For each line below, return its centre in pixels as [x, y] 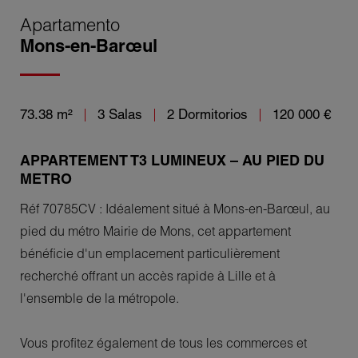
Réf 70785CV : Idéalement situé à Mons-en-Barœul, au [175, 208]
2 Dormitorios [207, 114]
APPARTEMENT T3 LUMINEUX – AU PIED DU [172, 161]
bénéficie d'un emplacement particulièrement [150, 253]
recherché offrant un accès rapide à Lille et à [148, 275]
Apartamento [70, 24]
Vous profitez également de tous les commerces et [163, 342]
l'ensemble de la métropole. [99, 298]
